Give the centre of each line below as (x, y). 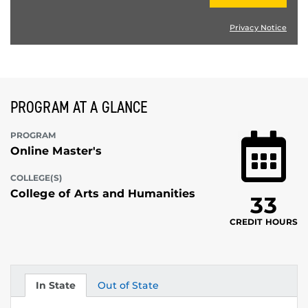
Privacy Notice (258, 28)
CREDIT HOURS (264, 222)
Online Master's (56, 151)
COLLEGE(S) (36, 178)
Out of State (128, 285)
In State (56, 285)
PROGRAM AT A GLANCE (79, 107)
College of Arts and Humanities (103, 194)
